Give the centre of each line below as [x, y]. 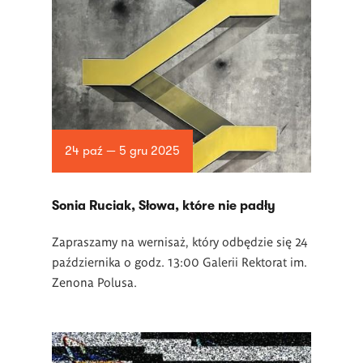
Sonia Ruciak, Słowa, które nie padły [164, 206]
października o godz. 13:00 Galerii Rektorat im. [179, 261]
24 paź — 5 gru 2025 [122, 151]
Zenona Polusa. [94, 282]
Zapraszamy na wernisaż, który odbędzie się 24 [180, 241]
